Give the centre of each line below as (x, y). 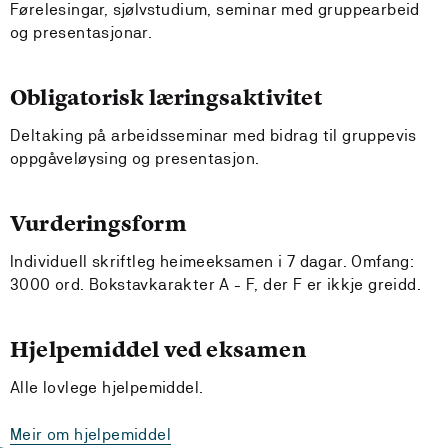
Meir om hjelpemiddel (90, 434)
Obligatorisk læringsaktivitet (166, 97)
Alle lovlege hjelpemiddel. (107, 387)
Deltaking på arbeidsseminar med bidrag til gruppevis (213, 135)
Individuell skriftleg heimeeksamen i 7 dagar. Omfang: (212, 261)
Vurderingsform (98, 223)
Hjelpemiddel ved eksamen (158, 349)
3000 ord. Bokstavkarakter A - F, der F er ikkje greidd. (215, 284)
